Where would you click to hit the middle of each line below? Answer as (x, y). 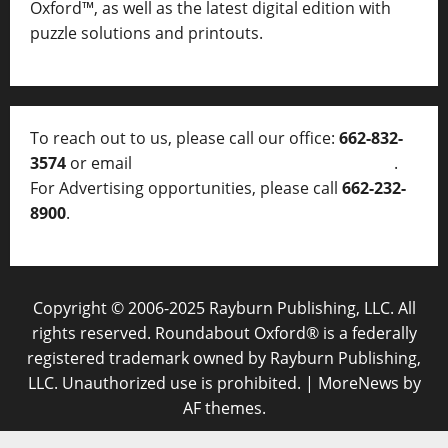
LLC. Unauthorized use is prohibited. (166, 383)
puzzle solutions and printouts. (146, 33)
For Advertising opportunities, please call (186, 188)
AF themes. (224, 408)
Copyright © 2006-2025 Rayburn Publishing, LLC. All (224, 308)
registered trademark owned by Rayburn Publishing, (224, 358)
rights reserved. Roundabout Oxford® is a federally (224, 333)
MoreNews (358, 383)
